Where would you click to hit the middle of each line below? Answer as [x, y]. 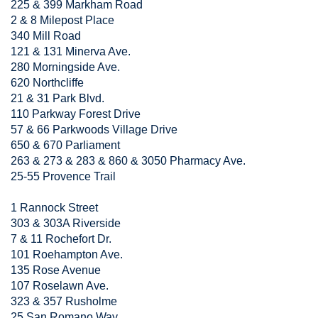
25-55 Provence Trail [63, 176]
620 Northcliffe [47, 83]
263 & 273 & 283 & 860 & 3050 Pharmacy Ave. [128, 161]
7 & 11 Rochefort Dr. [61, 239]
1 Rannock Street [54, 208]
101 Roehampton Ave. [67, 254]
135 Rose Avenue [56, 270]
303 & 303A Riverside [66, 223]
